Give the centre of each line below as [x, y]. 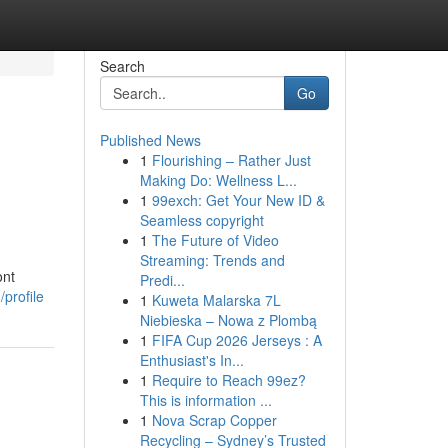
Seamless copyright [201, 220]
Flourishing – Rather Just [231, 160]
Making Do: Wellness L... [218, 180]
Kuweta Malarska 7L [216, 300]
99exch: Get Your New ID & [238, 200]
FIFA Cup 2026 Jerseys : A [236, 340]
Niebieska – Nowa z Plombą [228, 320]
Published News [150, 140]
